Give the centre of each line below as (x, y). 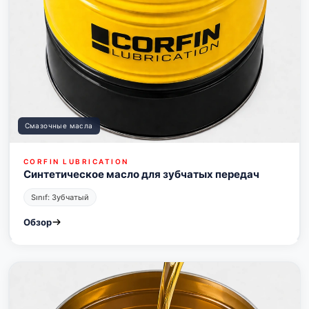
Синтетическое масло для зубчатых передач (141, 174)
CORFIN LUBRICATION (76, 161)
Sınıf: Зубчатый (60, 197)
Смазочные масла (59, 125)
